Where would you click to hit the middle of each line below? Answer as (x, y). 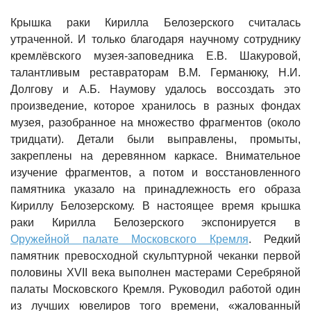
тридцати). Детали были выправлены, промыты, (155, 140)
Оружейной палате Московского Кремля (129, 239)
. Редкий (274, 239)
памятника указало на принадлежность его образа (155, 190)
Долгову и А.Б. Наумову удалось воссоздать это (155, 90)
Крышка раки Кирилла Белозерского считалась (155, 23)
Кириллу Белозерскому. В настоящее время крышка (155, 206)
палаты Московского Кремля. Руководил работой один (155, 289)
